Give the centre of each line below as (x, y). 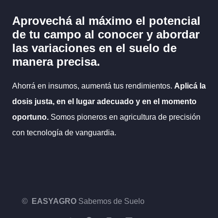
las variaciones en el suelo (86, 48)
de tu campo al (55, 34)
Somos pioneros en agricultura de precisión (126, 117)
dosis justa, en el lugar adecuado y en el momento (104, 101)
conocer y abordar (149, 34)
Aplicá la (190, 86)
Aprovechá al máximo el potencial (106, 20)
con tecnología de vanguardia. (64, 132)
